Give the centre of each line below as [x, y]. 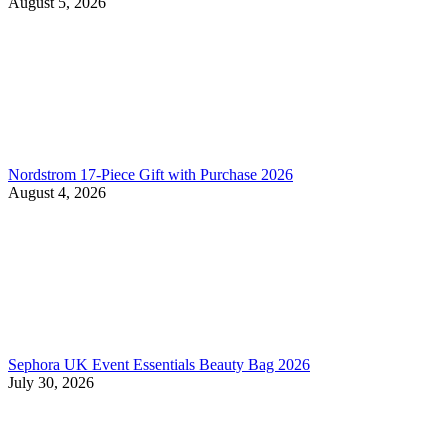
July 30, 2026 [51, 382]
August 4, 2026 [57, 192]
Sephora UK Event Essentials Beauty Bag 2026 [159, 364]
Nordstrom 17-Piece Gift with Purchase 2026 [150, 174]
